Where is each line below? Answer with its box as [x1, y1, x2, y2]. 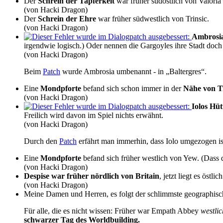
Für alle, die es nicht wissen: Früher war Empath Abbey [24, 206, 201, 215]
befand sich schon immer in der [81, 84, 183, 93]
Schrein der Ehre [38, 14, 96, 23]
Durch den [24, 136, 59, 145]
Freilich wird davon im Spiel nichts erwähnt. [24, 111, 163, 119]
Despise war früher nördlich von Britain [24, 171, 159, 180]
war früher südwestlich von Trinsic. [96, 14, 209, 23]
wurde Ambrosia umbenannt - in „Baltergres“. [60, 67, 207, 76]
